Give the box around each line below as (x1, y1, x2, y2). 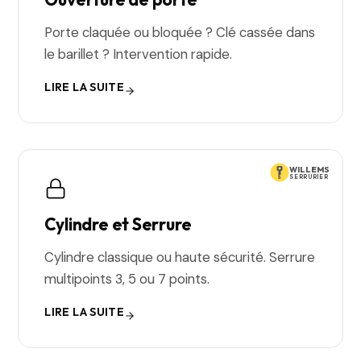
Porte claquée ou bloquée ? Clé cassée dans (44, 23, 316, 41)
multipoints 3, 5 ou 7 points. (44, 270, 210, 288)
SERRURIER (289, 172, 329, 180)
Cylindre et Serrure (44, 214, 192, 234)
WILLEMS (289, 164, 330, 175)
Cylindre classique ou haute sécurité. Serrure (44, 248, 316, 266)
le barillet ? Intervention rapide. (44, 45, 233, 63)
